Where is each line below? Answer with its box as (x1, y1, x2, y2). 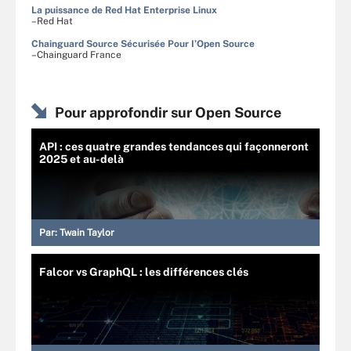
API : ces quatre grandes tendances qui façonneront (39, 140, 309, 153)
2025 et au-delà (39, 153, 124, 165)
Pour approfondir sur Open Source (55, 104, 281, 121)
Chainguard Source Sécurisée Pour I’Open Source (31, 38, 255, 49)
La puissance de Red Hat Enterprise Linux (31, 5, 217, 16)
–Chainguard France (31, 49, 121, 60)
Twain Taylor (60, 227, 114, 238)
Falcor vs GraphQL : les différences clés (39, 266, 248, 278)
